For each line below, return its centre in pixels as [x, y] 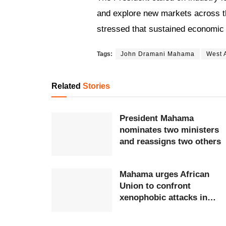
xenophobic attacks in [163, 197]
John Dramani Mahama [158, 54]
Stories [96, 86]
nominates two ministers [169, 130]
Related [67, 86]
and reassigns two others [170, 142]
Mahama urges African [164, 174]
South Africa [145, 209]
